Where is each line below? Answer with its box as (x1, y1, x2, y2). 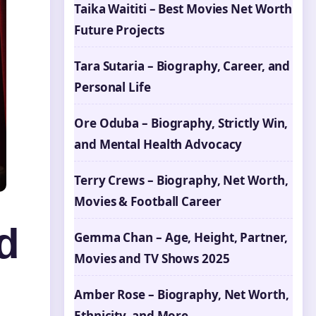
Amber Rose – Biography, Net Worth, (74, 286, 289, 303)
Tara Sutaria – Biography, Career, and (74, 58, 291, 74)
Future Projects (74, 22, 164, 38)
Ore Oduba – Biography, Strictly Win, (74, 115, 288, 131)
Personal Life (74, 79, 151, 95)
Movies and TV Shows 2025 (74, 250, 230, 267)
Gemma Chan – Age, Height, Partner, (74, 229, 288, 245)
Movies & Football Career (74, 193, 221, 209)
